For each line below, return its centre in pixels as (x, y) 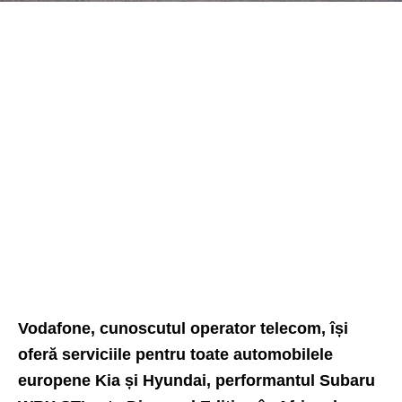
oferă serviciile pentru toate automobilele (175, 354)
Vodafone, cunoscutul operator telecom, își (183, 328)
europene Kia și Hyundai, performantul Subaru (197, 380)
